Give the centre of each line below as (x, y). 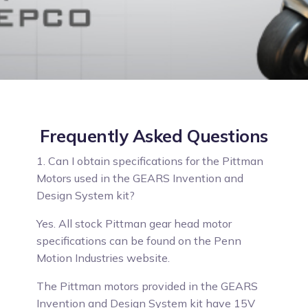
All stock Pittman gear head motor (144, 223)
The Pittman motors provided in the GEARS (147, 286)
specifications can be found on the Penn (139, 241)
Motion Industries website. (103, 258)
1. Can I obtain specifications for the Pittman (150, 161)
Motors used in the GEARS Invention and (140, 178)
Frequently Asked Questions (154, 136)
